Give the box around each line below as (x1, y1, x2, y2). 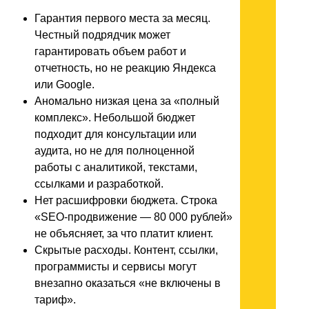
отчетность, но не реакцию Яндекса (34, 62, 216, 74)
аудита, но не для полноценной (34, 145, 195, 157)
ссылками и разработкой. (34, 178, 163, 190)
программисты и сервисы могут (34, 261, 197, 273)
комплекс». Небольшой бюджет (34, 112, 195, 124)
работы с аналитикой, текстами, (34, 161, 197, 174)
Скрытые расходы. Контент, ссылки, (34, 244, 218, 257)
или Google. (34, 79, 94, 91)
